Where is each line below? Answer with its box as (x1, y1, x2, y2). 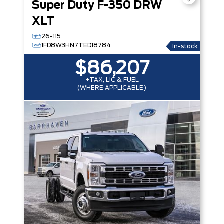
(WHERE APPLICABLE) (77, 85, 146, 91)
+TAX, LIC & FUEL (85, 77, 139, 83)
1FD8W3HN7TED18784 (41, 42, 111, 48)
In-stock (172, 43, 198, 49)
